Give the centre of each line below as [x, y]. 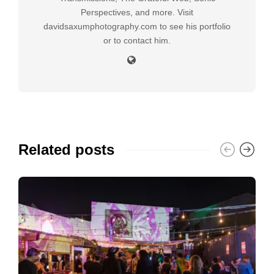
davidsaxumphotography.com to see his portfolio [137, 27]
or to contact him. [137, 41]
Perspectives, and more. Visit [137, 13]
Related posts [66, 150]
